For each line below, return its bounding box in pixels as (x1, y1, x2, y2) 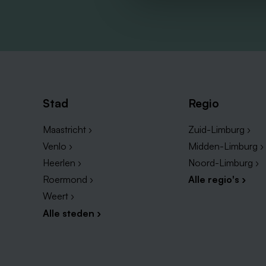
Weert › (43, 190, 74, 202)
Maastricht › (43, 123, 92, 136)
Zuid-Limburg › (188, 123, 251, 136)
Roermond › (43, 173, 93, 186)
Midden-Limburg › (188, 140, 264, 153)
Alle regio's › (188, 173, 246, 186)
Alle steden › (43, 207, 101, 220)
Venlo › (43, 140, 72, 153)
